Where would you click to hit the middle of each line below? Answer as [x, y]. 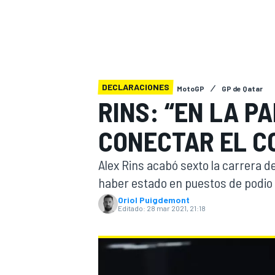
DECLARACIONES [136, 87]
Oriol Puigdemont [154, 200]
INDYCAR [114, 34]
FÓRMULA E [240, 216]
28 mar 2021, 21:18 [176, 208]
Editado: [132, 208]
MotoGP [191, 88]
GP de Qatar [242, 88]
